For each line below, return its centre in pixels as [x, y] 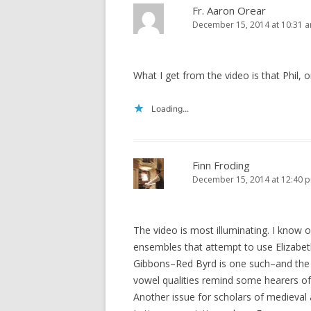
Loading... [170, 109]
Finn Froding [221, 165]
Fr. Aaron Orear [229, 10]
